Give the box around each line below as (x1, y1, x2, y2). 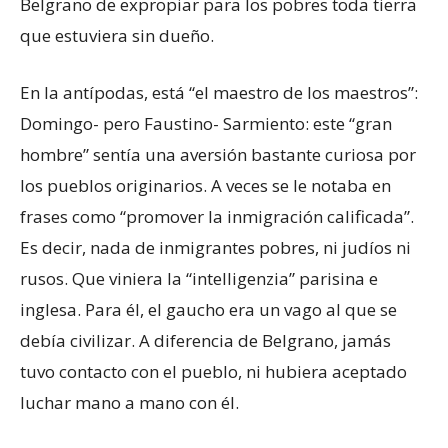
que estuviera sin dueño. (20, 24, 214, 47)
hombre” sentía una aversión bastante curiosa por (20, 143, 416, 166)
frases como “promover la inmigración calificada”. (20, 205, 414, 228)
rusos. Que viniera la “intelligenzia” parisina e (20, 267, 378, 290)
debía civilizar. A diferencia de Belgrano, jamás (20, 329, 391, 352)
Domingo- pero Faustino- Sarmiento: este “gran (20, 112, 392, 135)
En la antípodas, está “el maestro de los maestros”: (20, 81, 418, 104)
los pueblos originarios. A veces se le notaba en (20, 174, 391, 197)
